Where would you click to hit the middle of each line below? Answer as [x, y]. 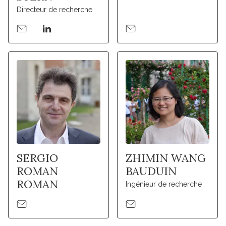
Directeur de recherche [54, 10]
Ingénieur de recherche [163, 184]
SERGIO [37, 158]
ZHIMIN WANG [165, 158]
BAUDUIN [151, 171]
